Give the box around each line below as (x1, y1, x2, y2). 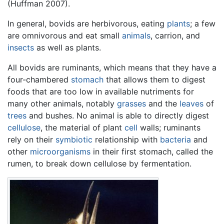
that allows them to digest (103, 74, 205, 84)
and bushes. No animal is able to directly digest (26, 110, 209, 120)
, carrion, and (150, 30, 200, 40)
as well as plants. (34, 42, 101, 52)
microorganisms (30, 146, 90, 156)
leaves (179, 98, 203, 108)
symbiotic (55, 134, 92, 144)
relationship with (92, 134, 160, 144)
